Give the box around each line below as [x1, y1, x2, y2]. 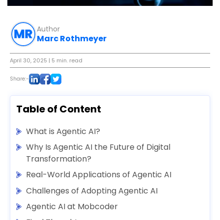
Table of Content [16, 102, 101, 116]
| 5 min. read [49, 56, 82, 64]
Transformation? [26, 153, 91, 165]
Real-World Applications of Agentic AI [26, 169, 171, 181]
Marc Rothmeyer [37, 32, 107, 44]
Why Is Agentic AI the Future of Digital [26, 141, 170, 153]
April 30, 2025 [10, 56, 49, 64]
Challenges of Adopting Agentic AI [26, 185, 158, 196]
